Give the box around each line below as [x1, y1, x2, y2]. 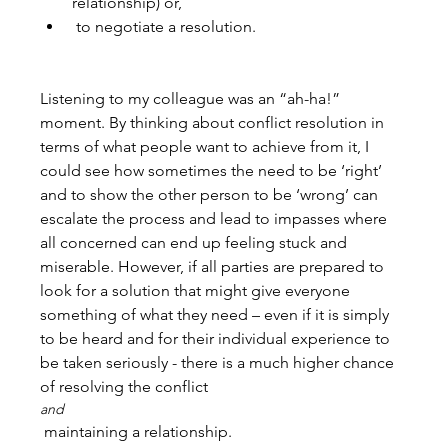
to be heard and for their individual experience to [40, 328, 395, 348]
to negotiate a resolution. [72, 16, 257, 36]
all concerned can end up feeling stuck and [40, 232, 352, 252]
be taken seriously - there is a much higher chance [40, 352, 399, 372]
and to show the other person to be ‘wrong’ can [40, 184, 383, 204]
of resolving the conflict [40, 376, 213, 396]
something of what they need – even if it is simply [40, 304, 394, 324]
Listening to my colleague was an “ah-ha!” [40, 88, 345, 108]
